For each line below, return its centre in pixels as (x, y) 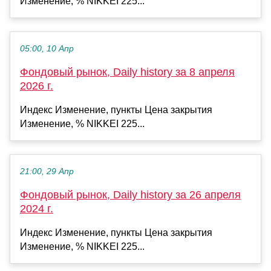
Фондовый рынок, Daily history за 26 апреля (130, 194)
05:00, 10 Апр (47, 48)
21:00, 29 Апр (47, 171)
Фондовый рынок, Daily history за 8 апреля (127, 72)
